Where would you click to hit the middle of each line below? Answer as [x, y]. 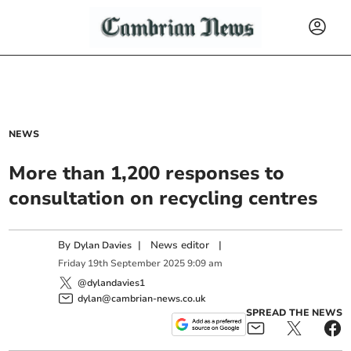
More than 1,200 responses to [147, 173]
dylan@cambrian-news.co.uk [142, 298]
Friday [72, 264]
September [136, 264]
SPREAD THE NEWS [294, 312]
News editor [180, 245]
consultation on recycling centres [163, 198]
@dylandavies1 [112, 282]
